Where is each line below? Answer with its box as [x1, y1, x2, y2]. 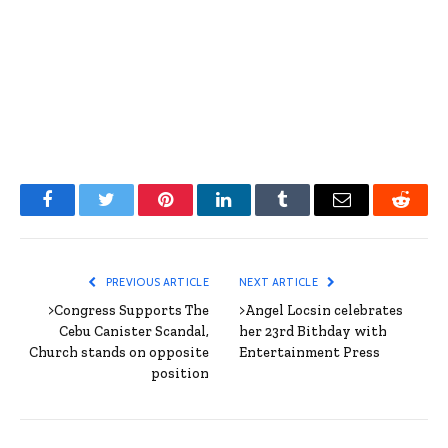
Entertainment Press [239, 344, 380, 362]
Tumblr [281, 205, 335, 224]
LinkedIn [222, 205, 289, 224]
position [151, 365, 209, 383]
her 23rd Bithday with [239, 323, 387, 341]
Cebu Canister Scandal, [59, 323, 209, 341]
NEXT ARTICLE [239, 275, 321, 290]
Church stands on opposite [29, 344, 209, 362]
